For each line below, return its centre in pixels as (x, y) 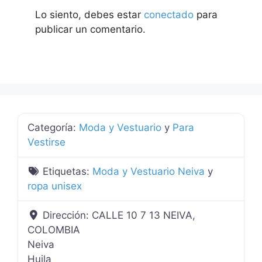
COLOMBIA (54, 230)
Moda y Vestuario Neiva (149, 171)
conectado (169, 14)
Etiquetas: (68, 171)
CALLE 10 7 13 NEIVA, (144, 215)
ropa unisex (55, 186)
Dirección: (68, 215)
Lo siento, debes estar (89, 14)
